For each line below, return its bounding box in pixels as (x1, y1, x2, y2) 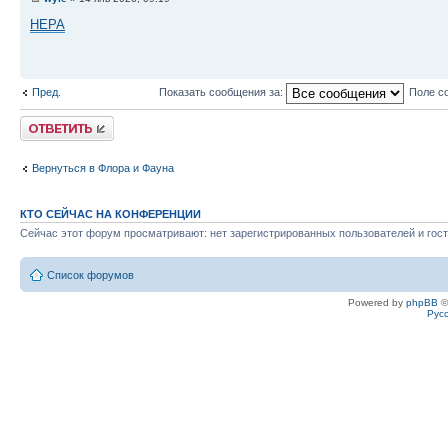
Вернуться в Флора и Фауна (32, 161, 174, 174)
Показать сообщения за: (158, 86, 286, 99)
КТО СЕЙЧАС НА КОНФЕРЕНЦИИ (20, 208, 201, 220)
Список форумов (47, 268, 134, 281)
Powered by (348, 296, 406, 308)
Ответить (20, 116, 68, 128)
